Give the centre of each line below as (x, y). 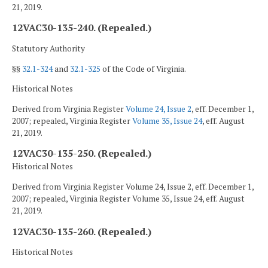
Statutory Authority (48, 49)
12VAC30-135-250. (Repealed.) (82, 153)
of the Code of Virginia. (143, 68)
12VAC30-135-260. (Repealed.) (82, 231)
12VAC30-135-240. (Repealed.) (82, 28)
